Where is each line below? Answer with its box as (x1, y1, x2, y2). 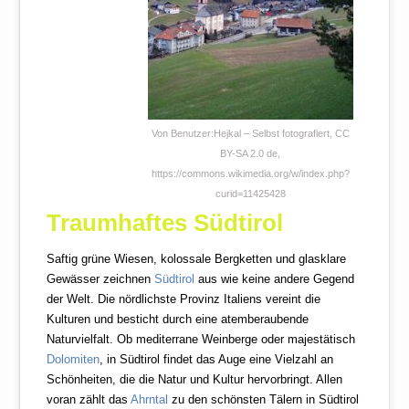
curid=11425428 (215, 188, 286, 200)
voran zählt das (47, 393, 131, 407)
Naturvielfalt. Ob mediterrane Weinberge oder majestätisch (47, 332, 356, 347)
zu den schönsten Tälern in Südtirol (168, 393, 360, 407)
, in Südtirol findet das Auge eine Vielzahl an (100, 352, 334, 367)
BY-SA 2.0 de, (220, 148, 281, 160)
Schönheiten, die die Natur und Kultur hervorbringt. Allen (47, 372, 343, 387)
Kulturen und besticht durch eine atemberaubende (47, 312, 309, 327)
